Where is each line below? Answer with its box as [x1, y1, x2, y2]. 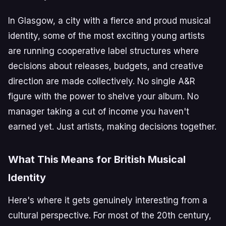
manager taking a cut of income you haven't [8, 106, 189, 117]
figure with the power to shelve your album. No [8, 91, 199, 101]
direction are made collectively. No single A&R [8, 76, 195, 86]
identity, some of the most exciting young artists [8, 31, 205, 41]
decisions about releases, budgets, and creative [8, 61, 203, 71]
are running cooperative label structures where [8, 46, 199, 56]
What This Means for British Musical [8, 153, 186, 165]
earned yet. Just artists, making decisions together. [8, 122, 216, 132]
